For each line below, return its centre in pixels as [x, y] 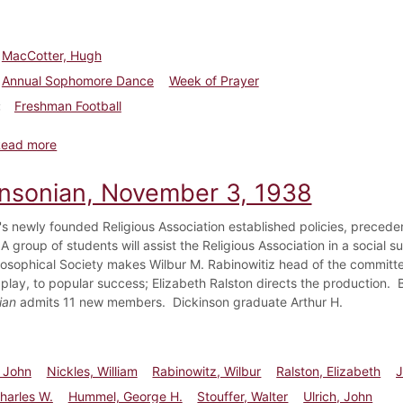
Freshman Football [67, 105]
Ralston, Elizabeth [329, 371]
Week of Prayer [214, 80]
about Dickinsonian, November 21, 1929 [173, 143]
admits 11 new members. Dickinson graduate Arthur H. [179, 301]
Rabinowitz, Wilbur [207, 371]
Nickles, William [92, 371]
